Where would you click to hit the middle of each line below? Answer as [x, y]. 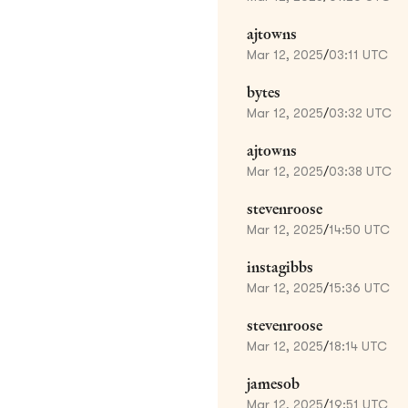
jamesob [273, 383]
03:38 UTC [360, 171]
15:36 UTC [359, 287]
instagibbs [280, 267]
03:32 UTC [360, 112]
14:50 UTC [359, 229]
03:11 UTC [358, 54]
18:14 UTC [358, 346]
